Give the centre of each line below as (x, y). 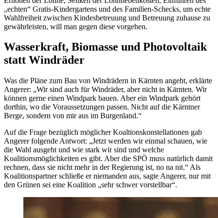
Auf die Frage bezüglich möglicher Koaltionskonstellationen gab (103, 132)
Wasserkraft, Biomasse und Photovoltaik (105, 47)
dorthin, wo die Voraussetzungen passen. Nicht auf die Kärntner (102, 107)
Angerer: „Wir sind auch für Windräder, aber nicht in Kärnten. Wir (105, 90)
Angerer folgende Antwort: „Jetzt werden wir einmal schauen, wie (106, 141)
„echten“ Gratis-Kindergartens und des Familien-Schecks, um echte (107, 9)
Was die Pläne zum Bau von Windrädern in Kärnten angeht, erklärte (108, 81)
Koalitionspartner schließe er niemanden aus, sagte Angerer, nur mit (107, 176)
